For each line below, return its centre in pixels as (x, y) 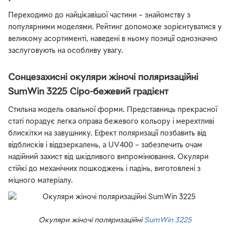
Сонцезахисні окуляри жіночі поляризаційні (103, 78)
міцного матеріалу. (41, 181)
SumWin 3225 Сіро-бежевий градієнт (88, 92)
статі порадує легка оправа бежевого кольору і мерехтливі (111, 122)
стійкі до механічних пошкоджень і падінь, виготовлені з (104, 169)
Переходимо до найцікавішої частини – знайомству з (99, 16)
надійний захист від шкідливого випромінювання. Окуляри (108, 158)
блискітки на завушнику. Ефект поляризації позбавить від (107, 134)
